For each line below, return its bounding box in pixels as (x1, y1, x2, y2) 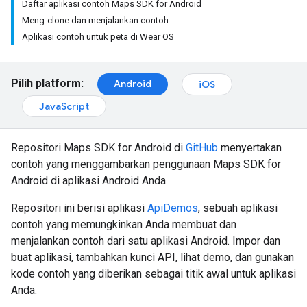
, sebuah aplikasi (198, 201, 278, 214)
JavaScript (39, 100, 89, 112)
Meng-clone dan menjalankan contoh (22, 15, 169, 25)
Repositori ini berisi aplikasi (11, 201, 147, 214)
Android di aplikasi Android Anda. (11, 174, 168, 187)
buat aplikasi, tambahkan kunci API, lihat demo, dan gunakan (11, 251, 294, 264)
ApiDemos (147, 201, 198, 214)
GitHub (186, 141, 218, 154)
